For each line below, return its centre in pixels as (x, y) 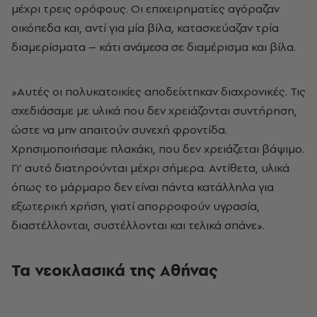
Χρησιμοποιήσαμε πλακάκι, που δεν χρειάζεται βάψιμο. (158, 149)
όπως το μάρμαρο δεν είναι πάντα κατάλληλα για (143, 187)
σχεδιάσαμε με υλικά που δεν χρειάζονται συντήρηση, (154, 111)
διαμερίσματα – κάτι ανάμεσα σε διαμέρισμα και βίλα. (154, 47)
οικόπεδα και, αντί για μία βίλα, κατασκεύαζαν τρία (145, 28)
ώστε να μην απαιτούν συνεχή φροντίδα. (119, 130)
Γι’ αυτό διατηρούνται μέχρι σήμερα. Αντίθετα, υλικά (150, 168)
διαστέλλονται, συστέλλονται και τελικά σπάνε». (138, 225)
